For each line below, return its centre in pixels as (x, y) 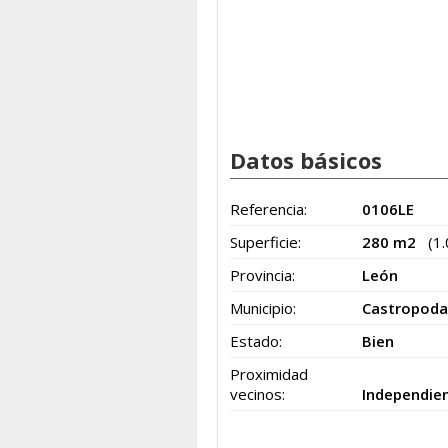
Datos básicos (306, 160)
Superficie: (265, 242)
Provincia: (262, 275)
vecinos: (257, 394)
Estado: (256, 341)
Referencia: (268, 209)
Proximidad (269, 374)
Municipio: (263, 308)
